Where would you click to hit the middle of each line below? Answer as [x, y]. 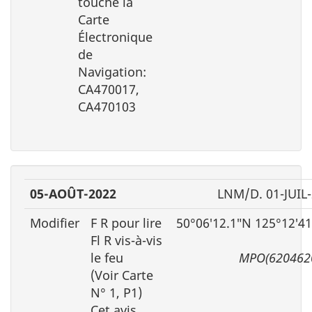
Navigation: [112, 71]
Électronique [115, 37]
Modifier [55, 223]
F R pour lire [126, 223]
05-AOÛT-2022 [73, 193]
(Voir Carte [122, 275]
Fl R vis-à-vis [126, 240]
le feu [107, 257]
